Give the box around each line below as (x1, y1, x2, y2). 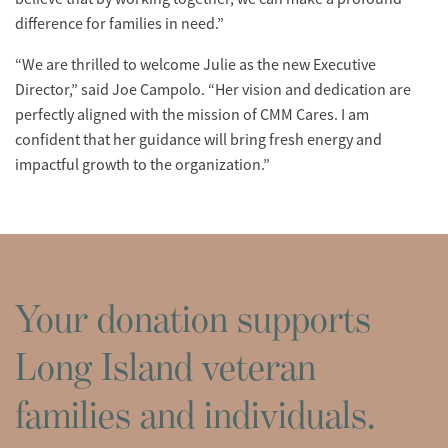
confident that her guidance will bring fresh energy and (15, 129, 382, 150)
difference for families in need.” (15, 13, 224, 34)
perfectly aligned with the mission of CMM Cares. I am (15, 104, 369, 125)
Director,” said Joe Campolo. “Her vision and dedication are (15, 79, 411, 100)
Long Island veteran (15, 342, 316, 389)
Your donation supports (15, 294, 371, 341)
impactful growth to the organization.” (15, 154, 270, 175)
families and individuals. (15, 390, 375, 437)
